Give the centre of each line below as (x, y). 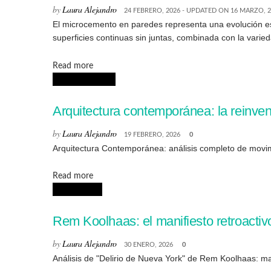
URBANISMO (77, 190)
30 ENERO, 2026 (149, 244)
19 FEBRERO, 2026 (152, 134)
